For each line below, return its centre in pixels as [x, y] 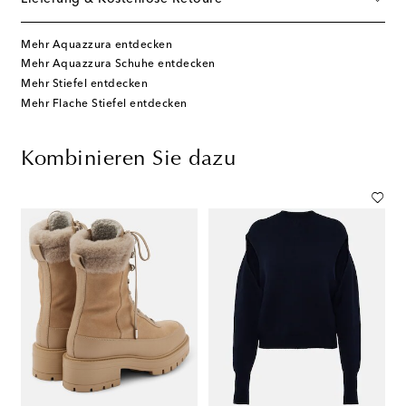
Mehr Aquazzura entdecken [97, 45]
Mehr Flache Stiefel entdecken [104, 104]
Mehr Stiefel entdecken [84, 84]
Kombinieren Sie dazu [128, 159]
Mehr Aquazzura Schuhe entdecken [118, 65]
